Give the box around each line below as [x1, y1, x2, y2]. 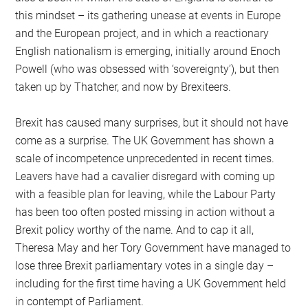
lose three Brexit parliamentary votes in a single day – [15, 258, 274, 272]
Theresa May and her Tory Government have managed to [15, 241, 291, 254]
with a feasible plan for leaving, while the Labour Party [15, 187, 276, 201]
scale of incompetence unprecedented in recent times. [15, 151, 275, 165]
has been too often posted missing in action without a [15, 205, 276, 219]
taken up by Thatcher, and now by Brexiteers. [15, 80, 232, 93]
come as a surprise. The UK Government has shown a [15, 133, 275, 147]
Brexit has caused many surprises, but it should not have [15, 115, 289, 129]
